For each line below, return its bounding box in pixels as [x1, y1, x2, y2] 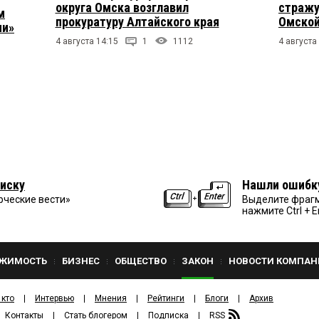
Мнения [95, 293, 127, 303]
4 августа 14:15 [55, 36, 118, 47]
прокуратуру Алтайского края [55, 14, 219, 30]
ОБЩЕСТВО [115, 255, 167, 266]
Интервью [35, 293, 74, 303]
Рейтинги [147, 293, 184, 303]
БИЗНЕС [62, 255, 100, 266]
